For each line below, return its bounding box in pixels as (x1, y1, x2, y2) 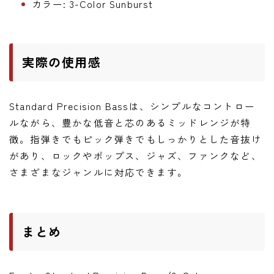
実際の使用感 (22, 53, 101, 71)
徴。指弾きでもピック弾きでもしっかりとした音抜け (9, 131, 262, 146)
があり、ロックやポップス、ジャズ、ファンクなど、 (9, 148, 262, 162)
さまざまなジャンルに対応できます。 (9, 165, 188, 179)
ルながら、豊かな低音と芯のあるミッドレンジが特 (9, 115, 251, 129)
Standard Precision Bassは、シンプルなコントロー (9, 98, 255, 113)
